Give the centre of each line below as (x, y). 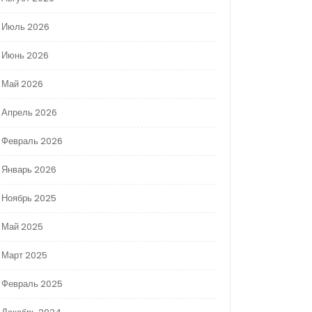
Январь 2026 (29, 170)
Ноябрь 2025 (29, 198)
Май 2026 (22, 84)
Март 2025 (24, 256)
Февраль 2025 (32, 284)
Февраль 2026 (32, 141)
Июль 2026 (25, 27)
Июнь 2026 (25, 56)
